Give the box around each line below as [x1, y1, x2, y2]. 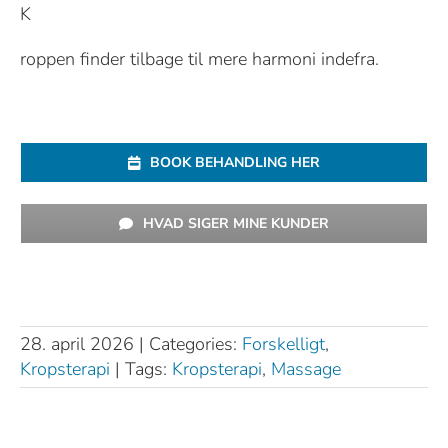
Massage [271, 357, 341, 382]
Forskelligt [242, 332, 325, 357]
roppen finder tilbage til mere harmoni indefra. [19, 47, 379, 72]
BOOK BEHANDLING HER [149, 153, 320, 173]
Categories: [149, 332, 242, 357]
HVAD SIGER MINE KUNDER [142, 214, 329, 234]
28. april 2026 [20, 332, 134, 357]
